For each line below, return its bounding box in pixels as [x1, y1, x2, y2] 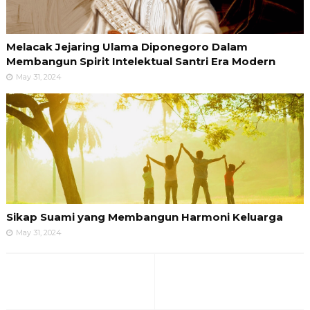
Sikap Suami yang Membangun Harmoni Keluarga [6, 210, 283, 224]
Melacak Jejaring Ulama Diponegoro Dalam [6, 40, 248, 54]
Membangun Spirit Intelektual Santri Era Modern [6, 55, 275, 69]
